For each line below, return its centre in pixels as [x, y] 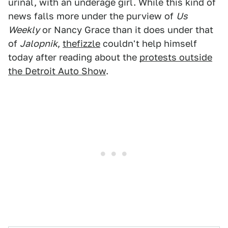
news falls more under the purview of [92, 16]
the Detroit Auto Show [57, 71]
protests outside [176, 57]
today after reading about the [74, 57]
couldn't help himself [149, 44]
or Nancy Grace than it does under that [126, 30]
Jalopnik [39, 44]
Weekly [24, 30]
